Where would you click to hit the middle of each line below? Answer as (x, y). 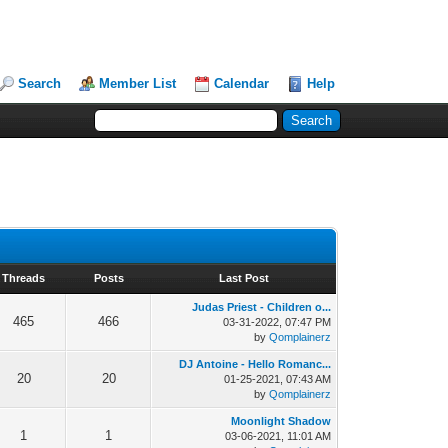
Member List (138, 83)
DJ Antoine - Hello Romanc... (255, 364)
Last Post (243, 278)
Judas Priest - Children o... (262, 307)
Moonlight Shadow (281, 421)
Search (40, 83)
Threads (24, 278)
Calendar (242, 83)
